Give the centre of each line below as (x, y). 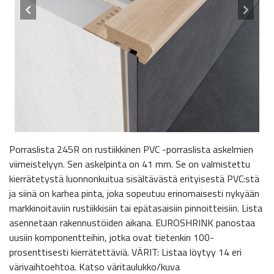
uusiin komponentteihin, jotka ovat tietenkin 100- (112, 237)
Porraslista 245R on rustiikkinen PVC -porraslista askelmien (131, 149)
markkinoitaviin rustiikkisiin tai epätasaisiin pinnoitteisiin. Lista (136, 208)
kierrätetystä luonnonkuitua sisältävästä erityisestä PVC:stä (134, 179)
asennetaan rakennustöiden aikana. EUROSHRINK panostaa (132, 223)
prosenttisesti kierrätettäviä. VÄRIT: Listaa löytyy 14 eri (125, 252)
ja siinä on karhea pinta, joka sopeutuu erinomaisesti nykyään (134, 193)
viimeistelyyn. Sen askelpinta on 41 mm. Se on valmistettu (130, 164)
